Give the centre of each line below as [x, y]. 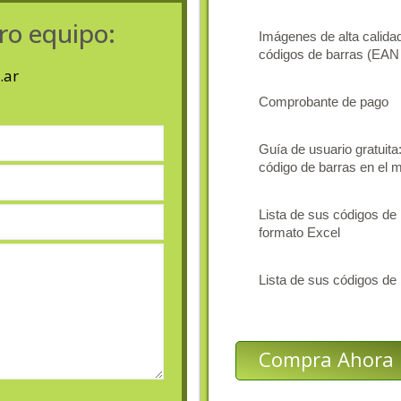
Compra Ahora [326, 358]
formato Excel [299, 232]
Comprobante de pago [324, 101]
